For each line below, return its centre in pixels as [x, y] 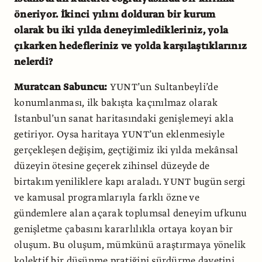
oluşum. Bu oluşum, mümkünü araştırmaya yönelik [130, 245]
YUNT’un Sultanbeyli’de [164, 87]
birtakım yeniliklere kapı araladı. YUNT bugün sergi [130, 182]
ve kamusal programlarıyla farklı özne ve [107, 197]
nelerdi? [34, 62]
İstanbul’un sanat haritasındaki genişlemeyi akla [124, 118]
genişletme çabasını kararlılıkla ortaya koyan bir [124, 229]
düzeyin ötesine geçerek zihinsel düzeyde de [112, 166]
